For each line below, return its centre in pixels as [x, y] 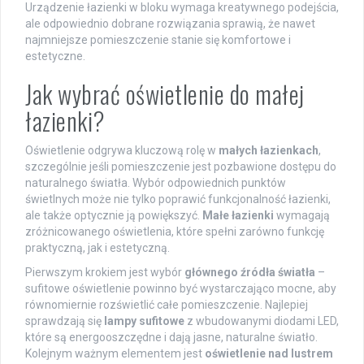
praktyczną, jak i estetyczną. [97, 247]
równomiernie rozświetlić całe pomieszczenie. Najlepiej [167, 304]
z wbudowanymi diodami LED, [262, 321]
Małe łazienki [238, 215]
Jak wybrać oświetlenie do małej [165, 93]
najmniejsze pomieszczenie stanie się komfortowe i [158, 39]
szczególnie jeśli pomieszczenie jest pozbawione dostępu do [181, 166]
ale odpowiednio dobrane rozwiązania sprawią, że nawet [170, 23]
